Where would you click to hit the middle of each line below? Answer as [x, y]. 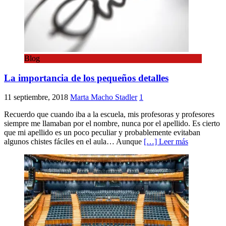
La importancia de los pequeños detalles [86, 78]
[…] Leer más [166, 142]
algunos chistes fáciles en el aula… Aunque [74, 142]
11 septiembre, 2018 [36, 97]
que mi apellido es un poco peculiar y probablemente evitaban [102, 133]
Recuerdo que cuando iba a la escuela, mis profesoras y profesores [109, 115]
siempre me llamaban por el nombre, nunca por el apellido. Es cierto [112, 124]
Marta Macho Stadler [104, 97]
